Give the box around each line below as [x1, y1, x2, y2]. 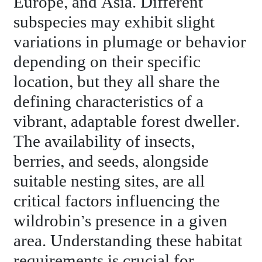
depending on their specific [13, 52, 201, 72]
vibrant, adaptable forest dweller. [13, 112, 240, 132]
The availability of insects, [13, 132, 195, 151]
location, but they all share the [13, 72, 220, 92]
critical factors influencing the [13, 191, 220, 211]
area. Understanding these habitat [13, 231, 243, 251]
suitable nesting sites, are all [13, 171, 205, 191]
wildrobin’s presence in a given [13, 211, 228, 231]
